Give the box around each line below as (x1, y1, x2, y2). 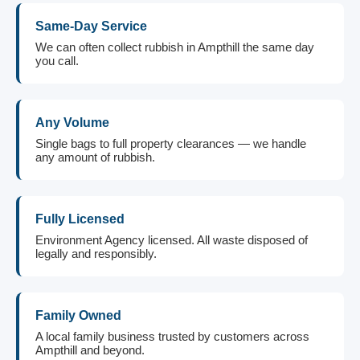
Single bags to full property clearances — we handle (35, 137, 306, 150)
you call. (35, 54, 79, 67)
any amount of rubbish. (35, 150, 155, 164)
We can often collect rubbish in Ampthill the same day (35, 40, 314, 54)
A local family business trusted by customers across (35, 329, 309, 343)
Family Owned (35, 309, 121, 322)
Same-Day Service (35, 19, 147, 33)
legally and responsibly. (35, 247, 157, 260)
